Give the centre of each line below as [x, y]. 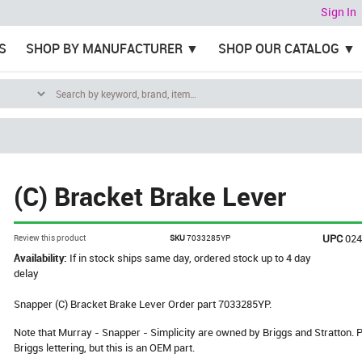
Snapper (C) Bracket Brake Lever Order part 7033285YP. [143, 304]
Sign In [339, 12]
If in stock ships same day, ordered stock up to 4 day [191, 258]
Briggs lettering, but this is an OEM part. [105, 347]
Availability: [42, 258]
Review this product [50, 238]
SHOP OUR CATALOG [278, 48]
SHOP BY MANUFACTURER [104, 48]
